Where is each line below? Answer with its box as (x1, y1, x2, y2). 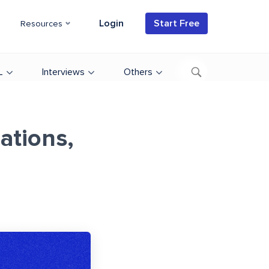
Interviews (42, 67, 85, 77)
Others (124, 67, 153, 77)
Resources (20, 20, 65, 28)
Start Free (154, 19, 199, 28)
